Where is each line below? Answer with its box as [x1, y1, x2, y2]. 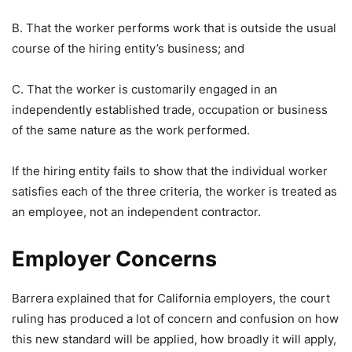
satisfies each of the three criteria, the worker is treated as [12, 184, 337, 199]
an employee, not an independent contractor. [12, 204, 261, 219]
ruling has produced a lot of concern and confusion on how [12, 311, 339, 326]
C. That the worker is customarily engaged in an [12, 82, 277, 97]
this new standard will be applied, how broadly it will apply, [12, 332, 336, 346]
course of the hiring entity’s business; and [12, 41, 244, 56]
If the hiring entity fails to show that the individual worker [12, 163, 328, 178]
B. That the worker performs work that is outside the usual [12, 20, 336, 35]
